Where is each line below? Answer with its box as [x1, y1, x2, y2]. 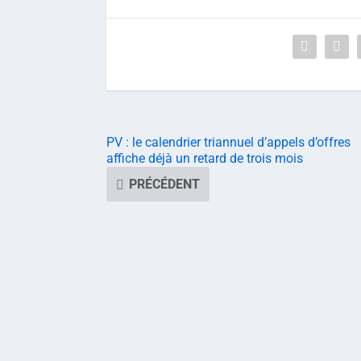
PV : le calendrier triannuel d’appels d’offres [106, 135, 351, 151]
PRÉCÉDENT [129, 176, 200, 193]
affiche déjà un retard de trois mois [106, 151, 303, 167]
